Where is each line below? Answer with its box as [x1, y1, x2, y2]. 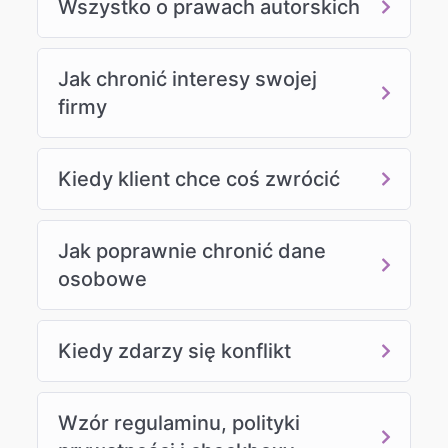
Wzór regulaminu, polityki [58, 410, 301, 435]
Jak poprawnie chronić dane [58, 238, 327, 263]
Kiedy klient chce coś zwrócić [58, 166, 341, 191]
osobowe [58, 266, 148, 291]
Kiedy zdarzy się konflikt [58, 338, 292, 363]
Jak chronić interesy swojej [58, 66, 318, 91]
